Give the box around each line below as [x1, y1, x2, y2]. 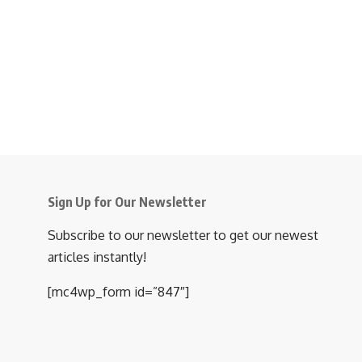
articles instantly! [48, 249, 146, 266]
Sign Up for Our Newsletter [48, 194, 207, 211]
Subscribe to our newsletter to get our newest [48, 227, 318, 244]
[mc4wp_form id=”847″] [48, 284, 189, 301]
